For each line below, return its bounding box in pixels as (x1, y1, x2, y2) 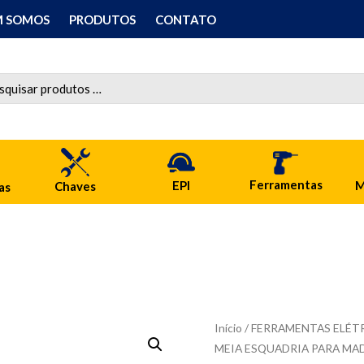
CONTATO (154, 11, 216, 27)
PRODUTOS (68, 11, 136, 27)
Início (214, 320, 242, 335)
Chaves (54, 179, 97, 194)
